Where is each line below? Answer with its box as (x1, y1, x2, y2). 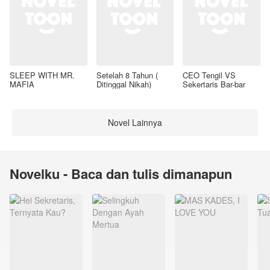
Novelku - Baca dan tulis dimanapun (10, 163, 232, 183)
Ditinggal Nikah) (96, 78, 151, 90)
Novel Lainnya (107, 116, 162, 129)
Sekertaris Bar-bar (183, 78, 246, 90)
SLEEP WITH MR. (10, 69, 75, 81)
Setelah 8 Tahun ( (96, 69, 158, 81)
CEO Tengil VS (183, 69, 236, 81)
